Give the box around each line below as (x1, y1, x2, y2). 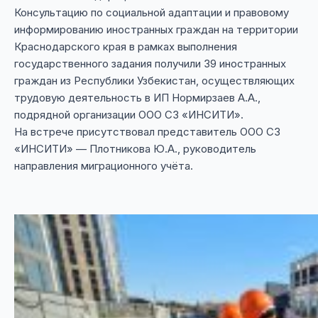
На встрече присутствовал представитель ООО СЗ (14, 125, 280, 139)
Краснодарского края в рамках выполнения (14, 40, 237, 54)
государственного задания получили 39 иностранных (14, 57, 286, 71)
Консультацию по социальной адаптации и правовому (14, 6, 289, 20)
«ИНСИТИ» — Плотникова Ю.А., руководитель (14, 142, 256, 156)
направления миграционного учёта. (14, 159, 193, 173)
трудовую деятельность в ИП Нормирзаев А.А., (14, 91, 261, 105)
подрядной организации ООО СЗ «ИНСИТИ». (14, 108, 243, 122)
